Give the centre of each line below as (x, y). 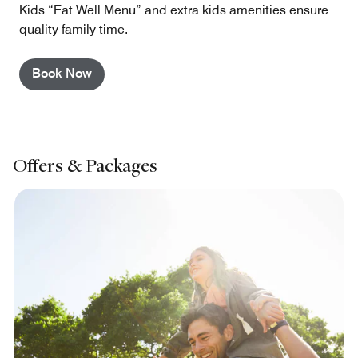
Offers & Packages (85, 165)
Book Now (62, 74)
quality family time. (74, 30)
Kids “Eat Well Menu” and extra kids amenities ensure (174, 10)
